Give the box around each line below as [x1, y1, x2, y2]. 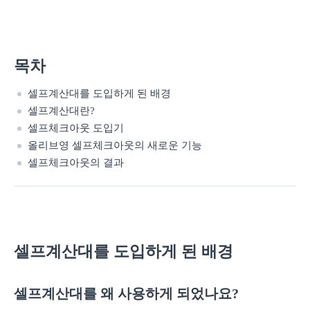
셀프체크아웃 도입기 [28, 122, 124, 134]
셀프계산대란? [28, 105, 95, 116]
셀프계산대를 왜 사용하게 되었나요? [14, 286, 239, 301]
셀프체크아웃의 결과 [28, 157, 124, 168]
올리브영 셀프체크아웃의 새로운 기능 [28, 140, 202, 151]
